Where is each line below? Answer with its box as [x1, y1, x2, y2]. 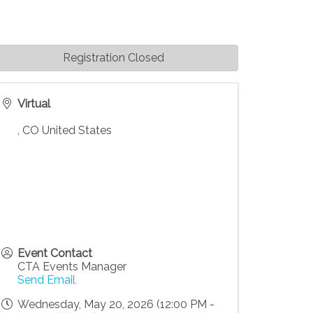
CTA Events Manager [17, 259, 127, 273]
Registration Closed [63, 50, 165, 64]
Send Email [17, 272, 76, 286]
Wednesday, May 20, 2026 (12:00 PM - [17, 297, 215, 311]
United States [42, 123, 112, 137]
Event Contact [17, 246, 93, 260]
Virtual [17, 96, 51, 110]
